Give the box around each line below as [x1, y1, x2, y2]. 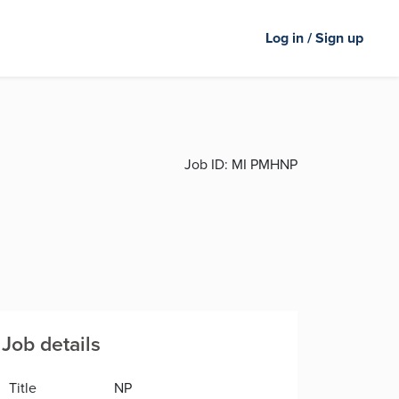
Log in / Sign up [265, 28, 363, 48]
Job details [2, 329, 101, 359]
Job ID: [184, 154, 228, 175]
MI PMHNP [228, 154, 297, 175]
